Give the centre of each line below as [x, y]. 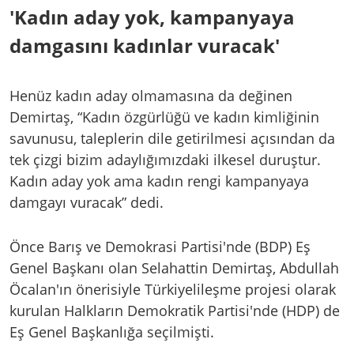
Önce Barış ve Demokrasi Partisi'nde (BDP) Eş [160, 246]
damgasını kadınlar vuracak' [145, 45]
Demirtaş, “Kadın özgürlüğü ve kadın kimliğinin [164, 117]
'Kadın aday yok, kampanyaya [152, 17]
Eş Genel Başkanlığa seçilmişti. [112, 331]
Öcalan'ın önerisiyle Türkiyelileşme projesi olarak [173, 289]
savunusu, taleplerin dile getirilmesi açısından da [172, 138]
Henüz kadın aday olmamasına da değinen [151, 95]
